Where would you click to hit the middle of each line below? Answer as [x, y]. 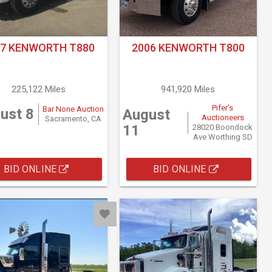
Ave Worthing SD [223, 137]
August [146, 114]
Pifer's [223, 107]
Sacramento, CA [73, 118]
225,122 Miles [38, 89]
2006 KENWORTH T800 [188, 47]
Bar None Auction [73, 109]
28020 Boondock [223, 127]
